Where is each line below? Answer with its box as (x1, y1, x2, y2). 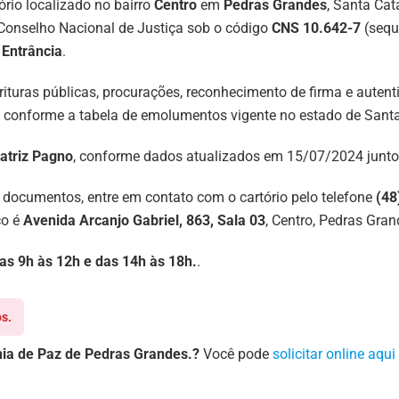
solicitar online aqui (273, 346, 395, 363)
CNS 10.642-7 (272, 20, 361, 37)
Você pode (199, 346, 273, 363)
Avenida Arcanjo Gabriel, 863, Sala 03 (23, 212, 265, 230)
